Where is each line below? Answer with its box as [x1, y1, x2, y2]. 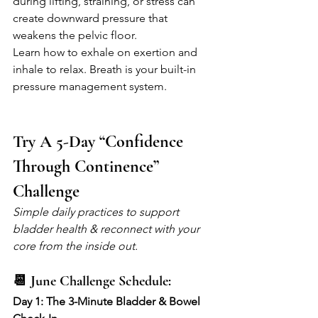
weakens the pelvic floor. [13, 28, 137, 43]
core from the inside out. [13, 239, 138, 253]
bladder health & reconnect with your [13, 222, 202, 236]
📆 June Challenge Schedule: [13, 273, 171, 290]
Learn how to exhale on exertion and [13, 45, 200, 60]
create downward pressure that [13, 11, 170, 26]
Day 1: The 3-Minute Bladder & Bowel [13, 295, 203, 309]
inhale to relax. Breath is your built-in [13, 62, 199, 77]
